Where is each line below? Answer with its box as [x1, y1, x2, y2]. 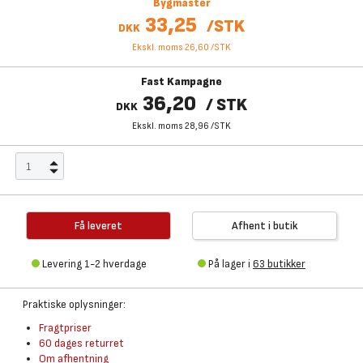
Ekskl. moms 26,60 [132, 41, 209, 53]
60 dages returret [39, 336, 124, 350]
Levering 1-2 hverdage [42, 257, 147, 271]
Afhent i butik [231, 219, 298, 233]
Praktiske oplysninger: [23, 297, 126, 311]
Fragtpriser [39, 321, 92, 335]
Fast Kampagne [141, 75, 222, 88]
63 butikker [253, 257, 305, 271]
